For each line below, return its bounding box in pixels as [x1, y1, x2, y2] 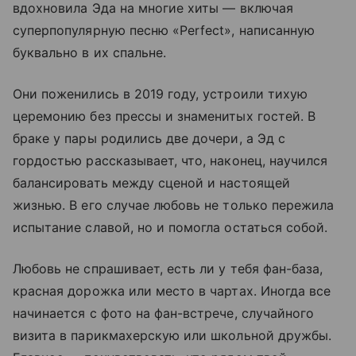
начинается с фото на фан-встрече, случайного [13, 305, 315, 322]
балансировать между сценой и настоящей [13, 175, 290, 192]
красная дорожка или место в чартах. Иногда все [13, 283, 331, 300]
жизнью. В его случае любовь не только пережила [13, 197, 335, 214]
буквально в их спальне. [13, 44, 167, 61]
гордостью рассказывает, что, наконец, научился [13, 153, 328, 169]
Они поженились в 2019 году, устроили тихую [13, 86, 308, 103]
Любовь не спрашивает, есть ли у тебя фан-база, [13, 261, 323, 277]
